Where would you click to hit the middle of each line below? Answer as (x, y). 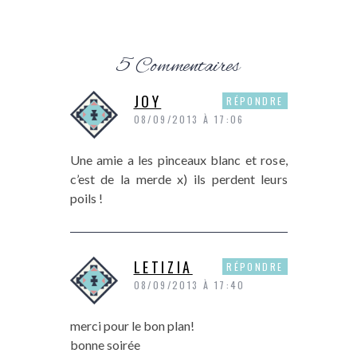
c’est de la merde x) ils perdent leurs (178, 179)
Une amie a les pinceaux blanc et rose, (178, 160)
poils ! (86, 198)
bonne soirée (105, 345)
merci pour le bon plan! (132, 326)
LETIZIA (163, 267)
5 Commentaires (178, 67)
